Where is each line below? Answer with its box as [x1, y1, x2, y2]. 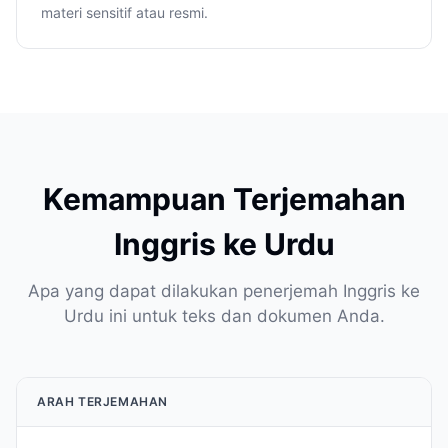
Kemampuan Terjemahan [42, 181, 406, 217]
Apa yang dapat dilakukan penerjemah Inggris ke [28, 281, 420, 301]
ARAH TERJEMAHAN [37, 394, 168, 409]
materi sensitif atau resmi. [41, 4, 208, 21]
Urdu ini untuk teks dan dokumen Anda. [63, 306, 385, 326]
